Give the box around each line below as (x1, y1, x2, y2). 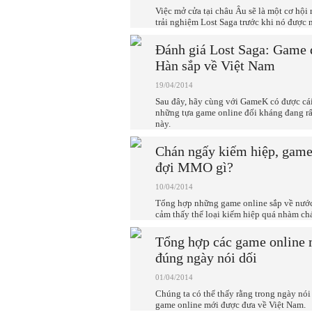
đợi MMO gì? (155, 159, 233, 175)
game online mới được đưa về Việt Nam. (155, 299, 306, 310)
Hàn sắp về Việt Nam (155, 58, 275, 73)
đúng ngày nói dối (155, 250, 257, 265)
